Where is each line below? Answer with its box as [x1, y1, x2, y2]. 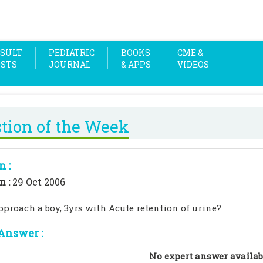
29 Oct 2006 [12, 176, 65, 188]
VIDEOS [177, 59, 209, 70]
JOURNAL [49, 59, 91, 70]
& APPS [121, 59, 151, 70]
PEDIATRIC [49, 47, 95, 58]
